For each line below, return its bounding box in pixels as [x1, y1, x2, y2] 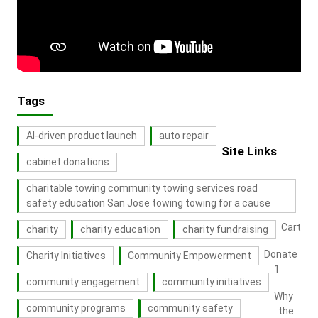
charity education [79, 224, 160, 236]
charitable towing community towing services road [26, 182, 258, 194]
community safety [147, 302, 233, 314]
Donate [263, 248, 297, 261]
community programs [26, 302, 126, 314]
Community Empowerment [127, 250, 251, 262]
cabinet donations [26, 156, 109, 168]
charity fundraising [182, 224, 268, 236]
